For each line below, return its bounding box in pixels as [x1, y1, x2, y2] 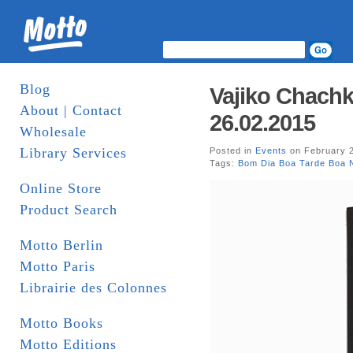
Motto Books [20, 315, 103, 331]
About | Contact [20, 102, 122, 118]
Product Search [20, 202, 117, 217]
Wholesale [20, 124, 87, 139]
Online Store [20, 180, 102, 196]
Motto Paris [20, 258, 95, 274]
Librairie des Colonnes [20, 280, 167, 295]
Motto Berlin [20, 237, 103, 253]
